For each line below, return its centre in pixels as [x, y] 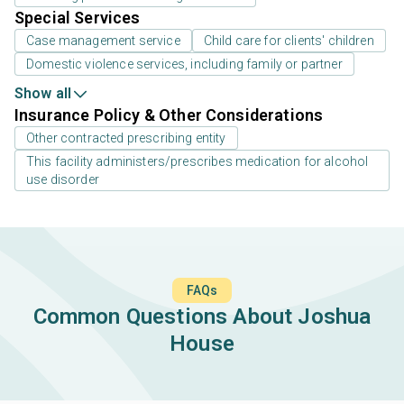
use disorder [63, 179]
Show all [43, 93]
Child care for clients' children [289, 40]
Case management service [103, 40]
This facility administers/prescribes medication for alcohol [197, 161]
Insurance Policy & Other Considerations [169, 115]
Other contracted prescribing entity [126, 138]
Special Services [78, 17]
